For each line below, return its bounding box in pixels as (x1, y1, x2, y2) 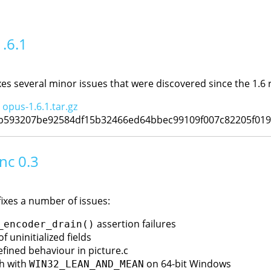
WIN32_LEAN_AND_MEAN (28, 258, 144, 270)
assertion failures (94, 217, 176, 230)
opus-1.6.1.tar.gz (2, 100, 77, 113)
